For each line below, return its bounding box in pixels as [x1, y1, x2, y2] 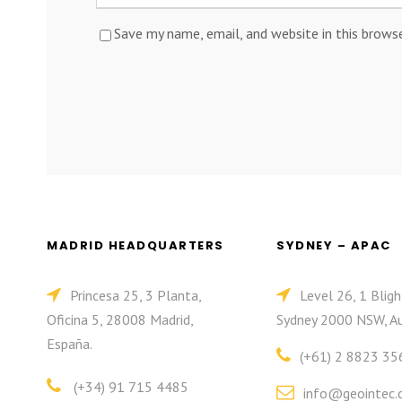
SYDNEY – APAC [276, 237, 391, 254]
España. [47, 335, 92, 353]
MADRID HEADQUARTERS [47, 237, 224, 254]
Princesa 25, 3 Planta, [70, 286, 201, 304]
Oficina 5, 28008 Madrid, [47, 310, 193, 328]
